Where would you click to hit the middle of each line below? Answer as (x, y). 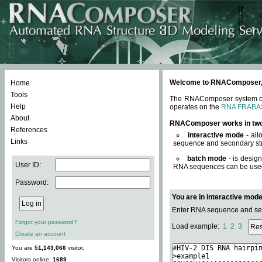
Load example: (197, 227)
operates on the (195, 107)
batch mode (207, 158)
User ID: (28, 165)
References (29, 130)
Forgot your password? (46, 222)
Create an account (40, 234)
